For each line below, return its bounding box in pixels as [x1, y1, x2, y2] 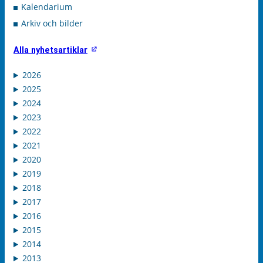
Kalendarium [21, 1, 72, 13]
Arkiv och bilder [21, 18, 83, 29]
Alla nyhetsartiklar [14, 45, 87, 55]
